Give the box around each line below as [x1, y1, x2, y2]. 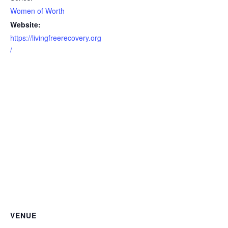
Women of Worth [10, 6, 65, 16]
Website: [10, 19, 41, 30]
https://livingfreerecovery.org [10, 33, 101, 43]
